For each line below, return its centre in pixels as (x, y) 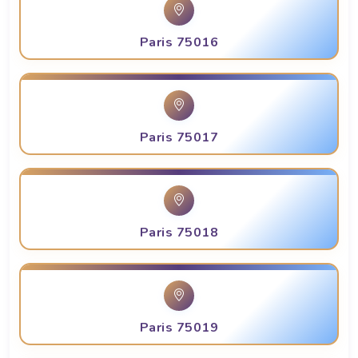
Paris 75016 (179, 43)
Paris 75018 (179, 233)
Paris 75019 (179, 328)
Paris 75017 (179, 138)
